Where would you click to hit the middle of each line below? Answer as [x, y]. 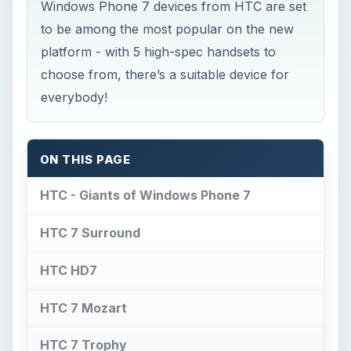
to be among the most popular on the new [168, 29]
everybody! [74, 98]
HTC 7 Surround [90, 232]
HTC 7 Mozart [83, 308]
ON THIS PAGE [85, 160]
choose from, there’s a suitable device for [165, 75]
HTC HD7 [68, 270]
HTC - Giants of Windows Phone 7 [145, 195]
